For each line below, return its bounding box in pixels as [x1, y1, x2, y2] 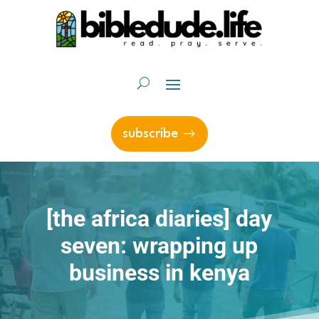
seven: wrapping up [61, 232, 258, 260]
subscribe [122, 127, 178, 140]
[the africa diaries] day [46, 205, 273, 233]
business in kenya [68, 259, 250, 287]
